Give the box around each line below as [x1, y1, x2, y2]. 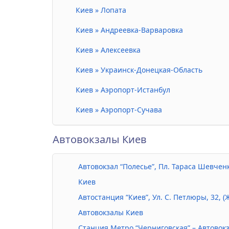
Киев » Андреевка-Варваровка [76, 25, 183, 35]
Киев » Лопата [76, 5, 126, 15]
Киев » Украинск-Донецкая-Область [76, 65, 202, 75]
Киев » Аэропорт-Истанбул [76, 85, 170, 95]
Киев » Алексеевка [76, 45, 141, 55]
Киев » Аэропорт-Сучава [76, 105, 162, 115]
